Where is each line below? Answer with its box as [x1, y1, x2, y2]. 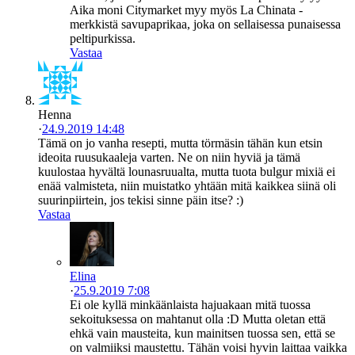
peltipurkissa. [70, 32, 136, 46]
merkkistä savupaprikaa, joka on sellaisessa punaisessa [70, 17, 341, 32]
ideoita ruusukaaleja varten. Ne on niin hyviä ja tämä [38, 151, 300, 165]
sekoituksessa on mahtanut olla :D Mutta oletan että [70, 312, 326, 326]
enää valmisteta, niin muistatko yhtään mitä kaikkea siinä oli [38, 179, 336, 193]
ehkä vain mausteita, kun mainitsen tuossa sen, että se [70, 326, 335, 341]
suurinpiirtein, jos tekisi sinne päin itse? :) [38, 193, 243, 208]
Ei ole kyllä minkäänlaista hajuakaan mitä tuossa [70, 298, 311, 312]
